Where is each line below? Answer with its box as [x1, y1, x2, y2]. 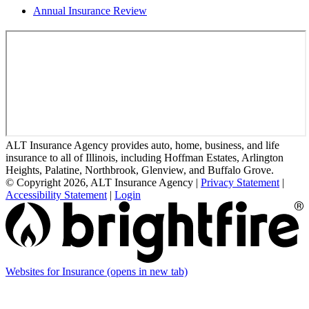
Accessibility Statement [6, 188, 107, 201]
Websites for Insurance [6, 265, 107, 277]
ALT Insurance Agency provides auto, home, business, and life [6, 139, 279, 151]
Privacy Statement [201, 176, 279, 188]
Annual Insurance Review [33, 4, 147, 17]
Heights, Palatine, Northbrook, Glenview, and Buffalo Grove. [6, 163, 274, 176]
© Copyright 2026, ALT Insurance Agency [6, 176, 193, 188]
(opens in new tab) [107, 265, 188, 277]
